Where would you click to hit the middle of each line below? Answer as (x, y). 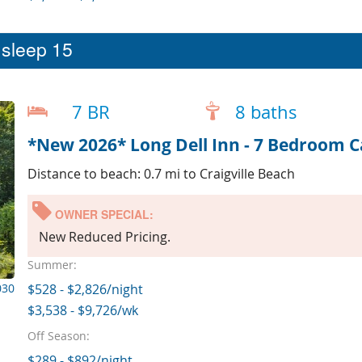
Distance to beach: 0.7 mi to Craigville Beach (161, 174)
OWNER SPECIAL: (102, 215)
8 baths (266, 113)
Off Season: (58, 335)
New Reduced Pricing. (104, 237)
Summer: (52, 264)
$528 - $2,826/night (85, 289)
